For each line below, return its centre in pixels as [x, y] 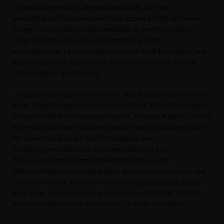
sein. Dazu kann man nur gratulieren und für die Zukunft [107, 193]
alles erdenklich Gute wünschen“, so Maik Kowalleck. [100, 204]
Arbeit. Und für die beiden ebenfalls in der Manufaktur [102, 29]
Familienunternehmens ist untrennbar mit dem [91, 149]
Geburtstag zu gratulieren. [57, 73]
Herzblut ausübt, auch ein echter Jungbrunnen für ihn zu [107, 182]
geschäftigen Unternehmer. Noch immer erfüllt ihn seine [106, 18]
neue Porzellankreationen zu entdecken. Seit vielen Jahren [110, 105]
